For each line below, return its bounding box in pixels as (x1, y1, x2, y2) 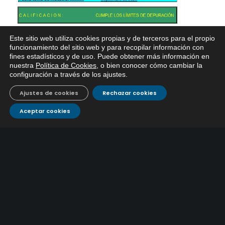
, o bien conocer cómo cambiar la (96, 61, 202, 69)
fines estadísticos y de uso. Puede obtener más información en (10, 52, 209, 60)
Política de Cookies (36, 61, 96, 69)
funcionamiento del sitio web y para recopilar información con (10, 43, 204, 51)
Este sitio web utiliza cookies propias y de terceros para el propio (10, 34, 215, 42)
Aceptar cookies (20, 107, 70, 115)
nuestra (10, 61, 36, 69)
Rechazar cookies (102, 89, 157, 97)
